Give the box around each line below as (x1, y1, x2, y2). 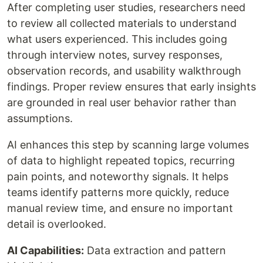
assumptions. (7, 112, 73, 124)
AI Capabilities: (7, 244, 84, 257)
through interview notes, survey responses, (7, 48, 222, 61)
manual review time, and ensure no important (7, 201, 233, 214)
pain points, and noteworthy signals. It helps (7, 170, 228, 183)
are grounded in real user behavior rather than (7, 96, 237, 109)
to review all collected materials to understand (7, 16, 237, 29)
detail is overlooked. (7, 217, 106, 230)
